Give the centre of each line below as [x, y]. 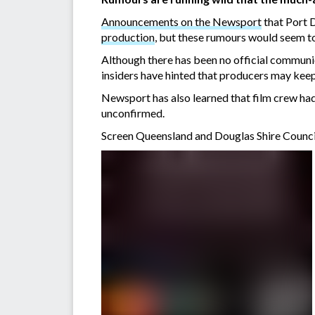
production [128, 37]
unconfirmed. [133, 113]
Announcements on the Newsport [181, 22]
